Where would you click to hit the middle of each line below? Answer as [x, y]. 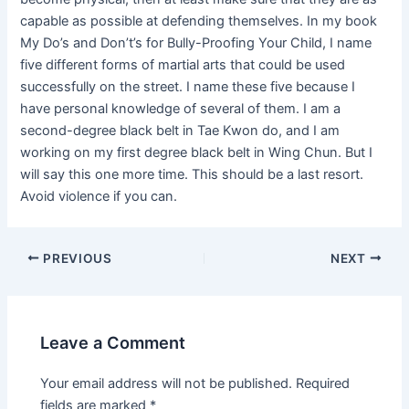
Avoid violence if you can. [99, 196]
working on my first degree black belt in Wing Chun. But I [197, 152]
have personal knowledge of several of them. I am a [181, 108]
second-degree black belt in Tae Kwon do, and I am [180, 130]
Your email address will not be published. [167, 384]
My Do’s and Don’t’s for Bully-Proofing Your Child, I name [196, 42]
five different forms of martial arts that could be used [183, 64]
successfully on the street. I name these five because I [188, 86]
